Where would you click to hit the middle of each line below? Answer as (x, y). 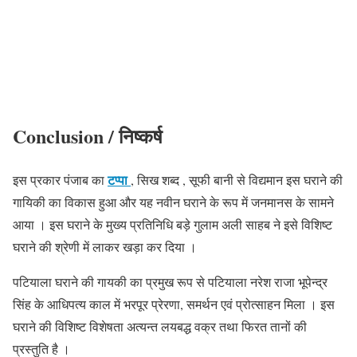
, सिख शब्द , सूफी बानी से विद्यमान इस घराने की (237, 179)
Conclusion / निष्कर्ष (88, 136)
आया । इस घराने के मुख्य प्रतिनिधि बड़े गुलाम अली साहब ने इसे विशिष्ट (173, 224)
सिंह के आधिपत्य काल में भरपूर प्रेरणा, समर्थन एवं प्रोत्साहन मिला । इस (174, 304)
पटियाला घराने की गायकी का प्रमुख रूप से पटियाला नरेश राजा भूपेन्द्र (170, 281)
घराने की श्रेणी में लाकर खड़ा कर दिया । (105, 246)
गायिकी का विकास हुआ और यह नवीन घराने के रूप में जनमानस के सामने (173, 202)
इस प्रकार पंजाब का (60, 179)
